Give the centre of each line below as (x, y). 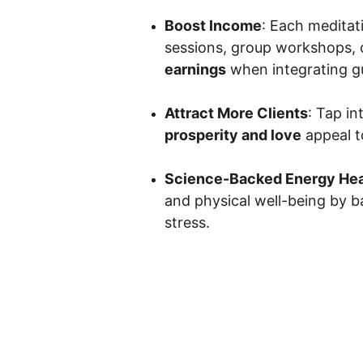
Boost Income (214, 26)
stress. (188, 222)
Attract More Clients (237, 113)
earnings (196, 69)
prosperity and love (233, 135)
